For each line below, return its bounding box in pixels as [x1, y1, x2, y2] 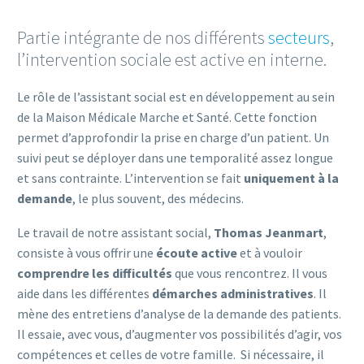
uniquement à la [244, 169, 339, 186]
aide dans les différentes [17, 285, 152, 302]
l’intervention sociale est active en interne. [17, 47, 330, 71]
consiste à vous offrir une [17, 245, 156, 262]
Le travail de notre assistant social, [17, 224, 214, 241]
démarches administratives [152, 285, 314, 302]
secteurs [268, 25, 330, 49]
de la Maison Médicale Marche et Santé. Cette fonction [17, 108, 317, 125]
